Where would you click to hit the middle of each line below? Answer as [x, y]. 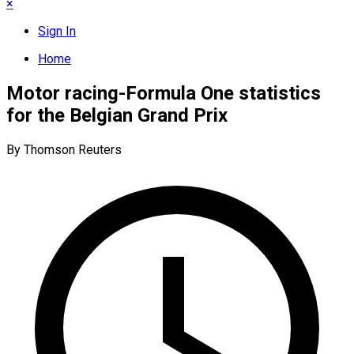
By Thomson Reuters [64, 149]
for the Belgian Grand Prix [117, 115]
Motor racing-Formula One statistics [164, 93]
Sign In [57, 31]
